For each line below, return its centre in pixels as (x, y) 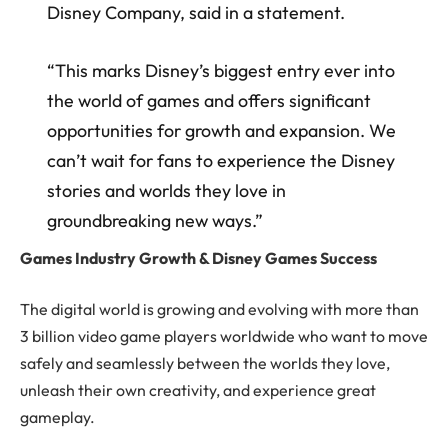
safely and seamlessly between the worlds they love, (205, 363)
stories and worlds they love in (166, 190)
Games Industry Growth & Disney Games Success (198, 257)
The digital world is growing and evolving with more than (219, 309)
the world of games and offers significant (208, 100)
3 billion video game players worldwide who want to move (224, 336)
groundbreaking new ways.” (154, 220)
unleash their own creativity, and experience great (198, 390)
